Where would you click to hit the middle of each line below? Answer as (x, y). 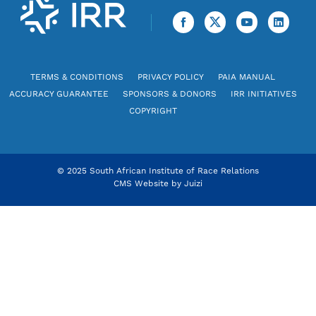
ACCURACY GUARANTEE (59, 94)
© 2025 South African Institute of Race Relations (158, 171)
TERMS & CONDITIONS (77, 77)
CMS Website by (149, 184)
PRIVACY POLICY (171, 77)
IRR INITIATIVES (263, 94)
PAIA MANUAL (247, 77)
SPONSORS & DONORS (169, 94)
